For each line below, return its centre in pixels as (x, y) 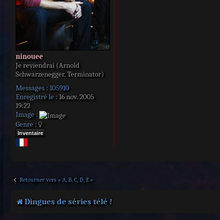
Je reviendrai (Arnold (48, 66)
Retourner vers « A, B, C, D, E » (56, 180)
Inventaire (30, 133)
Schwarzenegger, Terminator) (60, 74)
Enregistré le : (37, 97)
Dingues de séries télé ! (69, 202)
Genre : (26, 124)
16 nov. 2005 (76, 97)
